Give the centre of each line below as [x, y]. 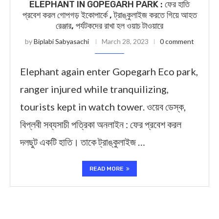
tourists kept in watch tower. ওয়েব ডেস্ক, [103, 107]
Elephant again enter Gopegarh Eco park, [109, 71]
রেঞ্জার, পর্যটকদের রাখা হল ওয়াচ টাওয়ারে [109, 26]
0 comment [177, 41]
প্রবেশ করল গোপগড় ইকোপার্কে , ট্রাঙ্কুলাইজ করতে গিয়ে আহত [109, 15]
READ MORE [107, 169]
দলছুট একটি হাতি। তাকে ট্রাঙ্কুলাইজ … [83, 142]
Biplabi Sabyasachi [61, 41]
